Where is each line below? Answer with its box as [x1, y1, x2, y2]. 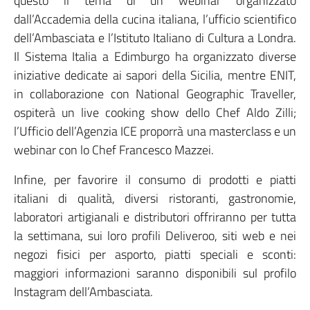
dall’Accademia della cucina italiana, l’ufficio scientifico [14, 10, 296, 28]
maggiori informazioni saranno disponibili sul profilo [14, 264, 296, 282]
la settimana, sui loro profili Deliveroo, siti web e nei [14, 226, 296, 245]
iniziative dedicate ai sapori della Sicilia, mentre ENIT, [14, 66, 296, 84]
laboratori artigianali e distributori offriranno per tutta [14, 208, 296, 226]
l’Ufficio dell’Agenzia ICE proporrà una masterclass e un [14, 122, 296, 140]
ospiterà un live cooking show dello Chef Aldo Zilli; [14, 103, 296, 122]
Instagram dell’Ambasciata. [14, 282, 153, 301]
